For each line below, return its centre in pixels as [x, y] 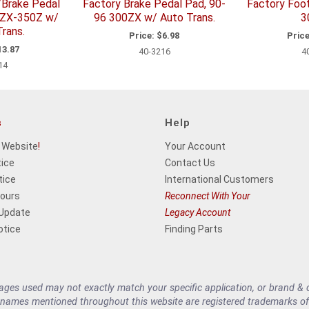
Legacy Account [198, 212]
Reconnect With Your [208, 196]
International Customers [219, 179]
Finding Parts [194, 229]
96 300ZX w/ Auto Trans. [154, 18]
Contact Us [190, 162]
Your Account [195, 146]
